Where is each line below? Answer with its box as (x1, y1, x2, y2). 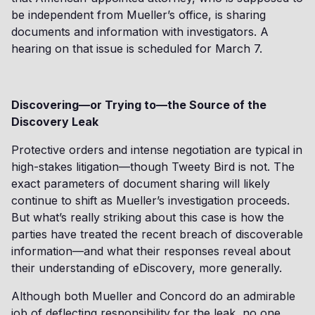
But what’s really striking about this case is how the (11, 210, 284, 224)
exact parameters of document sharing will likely (11, 176, 270, 191)
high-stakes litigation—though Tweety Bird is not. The (11, 160, 295, 174)
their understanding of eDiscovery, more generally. (11, 261, 282, 275)
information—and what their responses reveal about (11, 244, 290, 258)
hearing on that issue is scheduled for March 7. (11, 41, 262, 56)
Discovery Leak (11, 115, 98, 129)
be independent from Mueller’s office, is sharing (11, 8, 266, 22)
